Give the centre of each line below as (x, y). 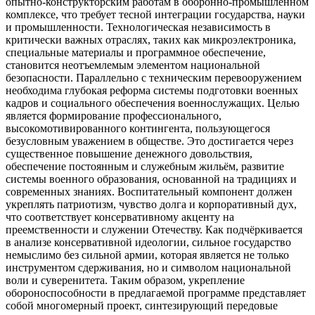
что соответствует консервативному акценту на (120, 217)
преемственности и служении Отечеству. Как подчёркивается (154, 230)
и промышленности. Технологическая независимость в (138, 27)
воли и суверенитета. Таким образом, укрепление (125, 281)
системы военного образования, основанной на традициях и (151, 179)
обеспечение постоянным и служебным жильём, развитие (145, 167)
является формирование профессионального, (114, 116)
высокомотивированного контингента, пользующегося (138, 129)
